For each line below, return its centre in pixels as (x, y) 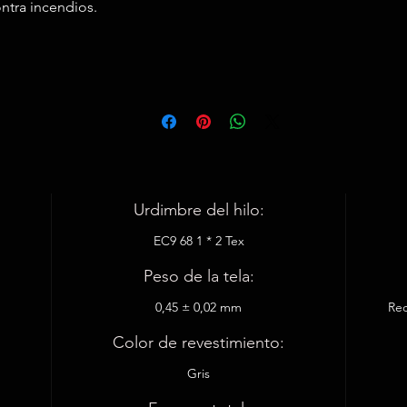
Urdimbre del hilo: (199, 210)
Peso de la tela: (199, 276)
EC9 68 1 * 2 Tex (199, 241)
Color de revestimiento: (199, 342)
